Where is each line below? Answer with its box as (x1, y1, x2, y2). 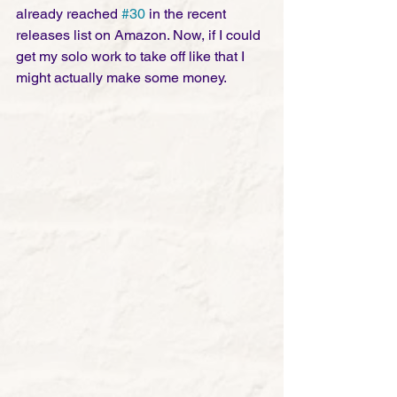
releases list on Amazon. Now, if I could (16, 26, 264, 43)
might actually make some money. (16, 68, 227, 86)
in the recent (145, 4, 230, 22)
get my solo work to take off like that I (16, 47, 248, 65)
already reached (16, 4, 121, 22)
